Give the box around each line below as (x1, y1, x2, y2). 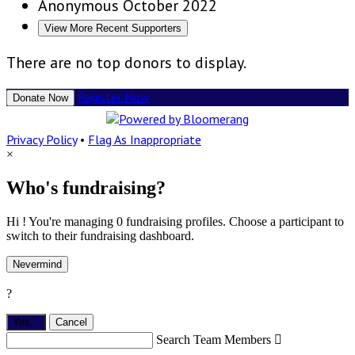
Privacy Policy (6, 131, 77, 147)
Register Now (78, 88, 150, 105)
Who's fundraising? (6, 177, 166, 198)
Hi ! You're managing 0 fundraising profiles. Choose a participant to (6, 214, 344, 228)
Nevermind (13, 258, 62, 270)
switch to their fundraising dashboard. (6, 228, 194, 242)
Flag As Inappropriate (88, 131, 201, 147)
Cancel (55, 316, 87, 329)
